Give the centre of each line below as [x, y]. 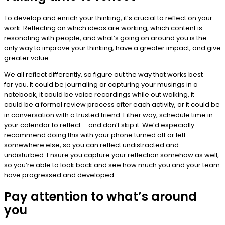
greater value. [28, 58]
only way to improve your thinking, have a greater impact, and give [113, 48]
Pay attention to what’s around [100, 197]
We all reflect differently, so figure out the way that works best [103, 74]
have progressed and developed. [61, 175]
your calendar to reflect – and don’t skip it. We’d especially [99, 125]
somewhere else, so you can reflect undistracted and [91, 145]
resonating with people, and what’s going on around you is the [105, 38]
